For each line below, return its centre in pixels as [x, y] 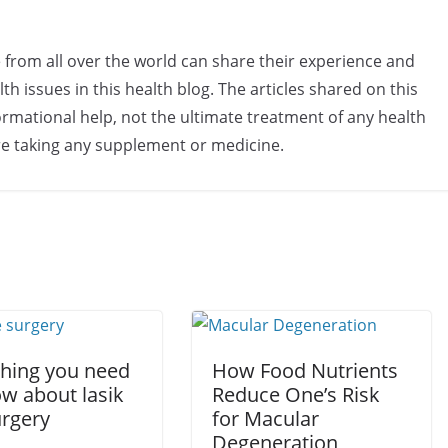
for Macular [265, 419]
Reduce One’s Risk [296, 395]
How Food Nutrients [305, 371]
